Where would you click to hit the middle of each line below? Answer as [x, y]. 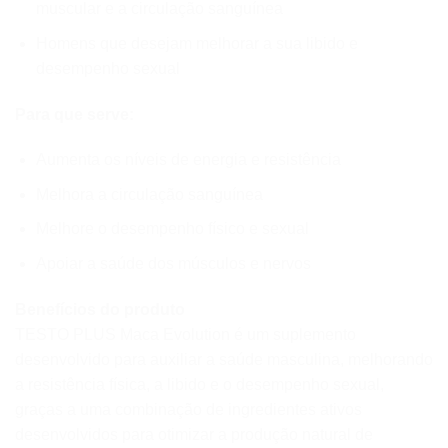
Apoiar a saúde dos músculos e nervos [173, 264]
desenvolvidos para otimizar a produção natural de [194, 434]
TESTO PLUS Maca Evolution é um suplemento [185, 334]
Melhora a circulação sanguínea [149, 194]
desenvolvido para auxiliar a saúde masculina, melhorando [224, 359]
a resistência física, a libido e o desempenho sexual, [199, 384]
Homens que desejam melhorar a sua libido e [196, 43]
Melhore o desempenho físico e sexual [172, 229]
